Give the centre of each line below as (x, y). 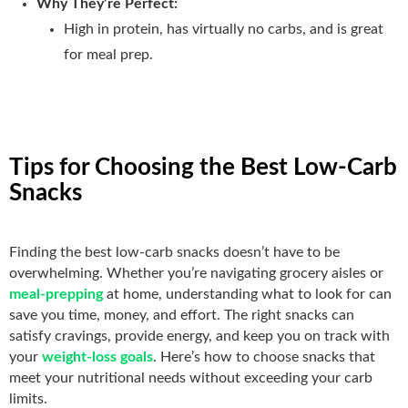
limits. (28, 398)
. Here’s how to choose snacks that (264, 357)
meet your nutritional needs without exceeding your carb (191, 377)
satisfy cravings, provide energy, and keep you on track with (199, 336)
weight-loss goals (97, 357)
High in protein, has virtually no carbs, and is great (224, 29)
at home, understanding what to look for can (247, 294)
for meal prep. (108, 54)
